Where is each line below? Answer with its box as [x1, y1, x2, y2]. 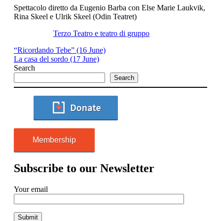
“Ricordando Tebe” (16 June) [14, 46, 106, 55]
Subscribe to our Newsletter [14, 162, 154, 175]
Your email [14, 185, 48, 194]
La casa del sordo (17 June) [14, 55, 99, 64]
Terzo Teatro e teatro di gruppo [53, 29, 149, 38]
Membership [33, 136, 76, 145]
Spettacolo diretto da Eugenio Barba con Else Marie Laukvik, [14, 3, 205, 12]
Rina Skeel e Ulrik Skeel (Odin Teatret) [14, 12, 137, 21]
